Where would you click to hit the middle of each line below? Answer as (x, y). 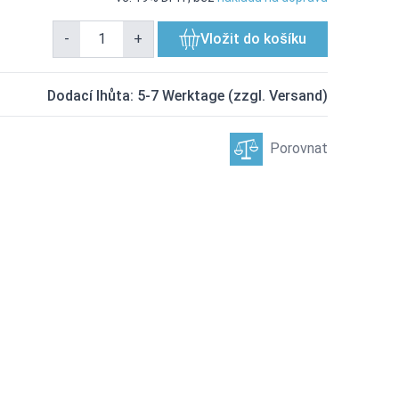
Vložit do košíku (253, 39)
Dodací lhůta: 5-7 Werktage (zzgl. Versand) (187, 96)
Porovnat (299, 148)
